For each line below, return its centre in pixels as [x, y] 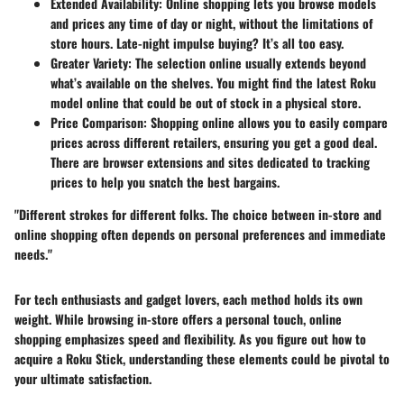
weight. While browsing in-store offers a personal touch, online [178, 318]
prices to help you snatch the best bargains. [165, 181]
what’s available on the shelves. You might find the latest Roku [213, 82]
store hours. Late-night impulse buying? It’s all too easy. [197, 42]
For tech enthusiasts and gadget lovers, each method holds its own [188, 298]
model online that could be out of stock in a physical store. [206, 102]
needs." [33, 253]
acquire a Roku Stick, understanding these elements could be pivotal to [202, 358]
